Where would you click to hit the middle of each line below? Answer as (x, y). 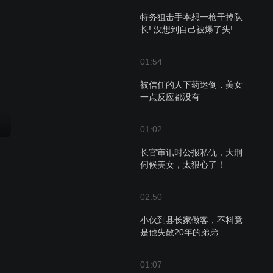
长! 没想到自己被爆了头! (186, 29)
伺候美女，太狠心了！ (183, 165)
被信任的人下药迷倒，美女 (191, 85)
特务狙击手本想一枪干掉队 (191, 17)
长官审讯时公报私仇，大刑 (191, 152)
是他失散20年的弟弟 (179, 232)
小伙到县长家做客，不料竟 (191, 220)
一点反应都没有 (170, 97)
